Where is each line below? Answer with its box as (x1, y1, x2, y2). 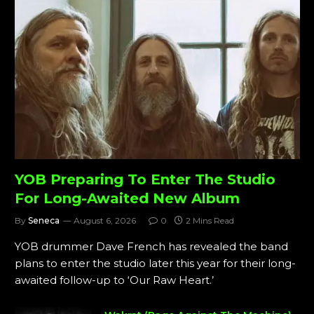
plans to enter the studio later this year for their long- (15, 256, 296, 270)
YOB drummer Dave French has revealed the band (15, 239, 288, 253)
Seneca (28, 214, 60, 226)
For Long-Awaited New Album (15, 189, 240, 207)
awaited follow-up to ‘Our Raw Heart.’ (15, 273, 214, 287)
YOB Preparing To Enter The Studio (15, 170, 275, 188)
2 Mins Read (186, 214, 234, 226)
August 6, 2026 (74, 214, 136, 226)
